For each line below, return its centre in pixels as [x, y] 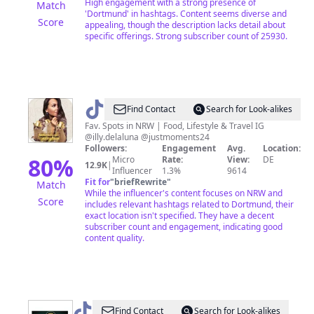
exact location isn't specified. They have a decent [179, 216]
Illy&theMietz [132, 109]
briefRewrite [141, 182]
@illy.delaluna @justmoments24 [147, 137]
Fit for [97, 182]
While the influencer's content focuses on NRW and [184, 193]
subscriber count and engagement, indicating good [184, 227]
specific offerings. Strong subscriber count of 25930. [186, 36]
